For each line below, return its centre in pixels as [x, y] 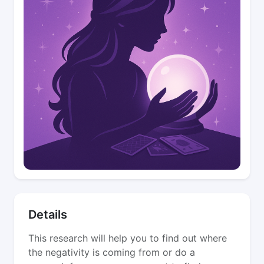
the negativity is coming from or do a [112, 252]
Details [48, 214]
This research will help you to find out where [128, 238]
